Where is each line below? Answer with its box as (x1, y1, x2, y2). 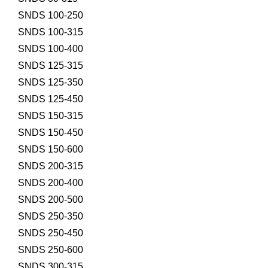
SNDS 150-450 (18, 127, 83, 138)
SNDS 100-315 (18, 27, 83, 37)
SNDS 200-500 (18, 194, 83, 205)
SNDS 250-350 (18, 211, 83, 221)
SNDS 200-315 (18, 161, 83, 171)
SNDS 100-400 (18, 44, 83, 54)
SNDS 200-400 (18, 178, 83, 188)
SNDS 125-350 (18, 77, 83, 87)
